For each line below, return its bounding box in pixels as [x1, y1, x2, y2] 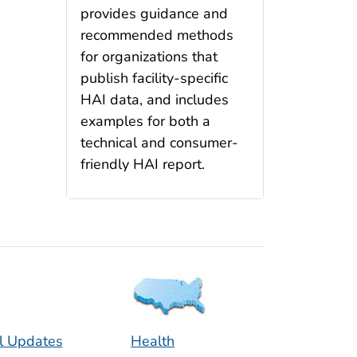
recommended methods [80, 25, 233, 45]
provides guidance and [80, 3, 228, 23]
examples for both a [80, 111, 210, 131]
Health [131, 331, 175, 351]
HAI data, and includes [80, 89, 229, 109]
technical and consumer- [80, 132, 238, 152]
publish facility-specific [80, 68, 228, 88]
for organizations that [80, 46, 218, 66]
